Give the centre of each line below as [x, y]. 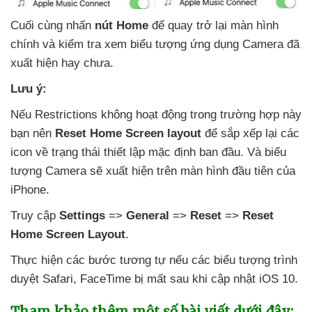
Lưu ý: [29, 89]
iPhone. [30, 190]
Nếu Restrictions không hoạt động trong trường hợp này [156, 115]
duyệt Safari [42, 279]
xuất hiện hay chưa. [62, 63]
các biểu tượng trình [244, 260]
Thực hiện [38, 260]
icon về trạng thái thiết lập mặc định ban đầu [125, 153]
